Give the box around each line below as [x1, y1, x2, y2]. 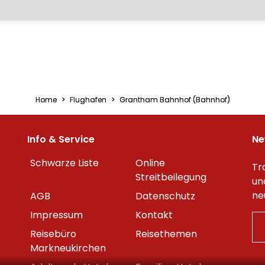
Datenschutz [135, 189, 195, 203]
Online [135, 156, 165, 170]
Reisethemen [135, 227, 197, 241]
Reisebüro [30, 227, 76, 241]
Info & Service [27, 132, 95, 146]
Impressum [30, 208, 83, 222]
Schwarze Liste [30, 156, 99, 170]
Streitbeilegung [135, 170, 206, 184]
